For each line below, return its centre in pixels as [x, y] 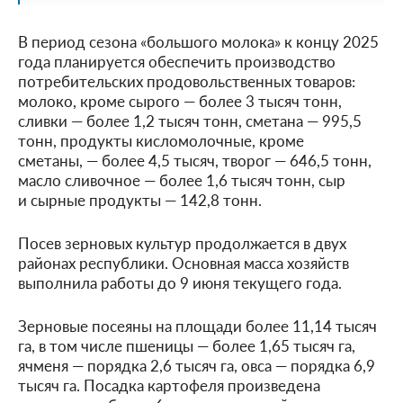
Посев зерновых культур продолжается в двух [182, 242]
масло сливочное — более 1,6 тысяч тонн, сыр [182, 179]
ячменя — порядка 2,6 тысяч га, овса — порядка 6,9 [197, 365]
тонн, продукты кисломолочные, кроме [161, 140]
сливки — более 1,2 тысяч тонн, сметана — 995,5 [190, 120]
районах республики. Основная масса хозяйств [184, 262]
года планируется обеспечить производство [177, 61]
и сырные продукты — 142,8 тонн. [140, 199]
